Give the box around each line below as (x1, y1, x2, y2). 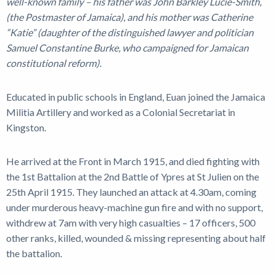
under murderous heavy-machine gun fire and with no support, (6, 201, 263, 213)
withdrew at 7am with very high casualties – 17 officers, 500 (6, 217, 255, 228)
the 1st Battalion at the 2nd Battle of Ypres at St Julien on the (6, 171, 259, 182)
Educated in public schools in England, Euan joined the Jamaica (6, 91, 265, 103)
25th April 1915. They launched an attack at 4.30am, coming (6, 186, 257, 198)
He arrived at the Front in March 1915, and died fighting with (6, 155, 260, 167)
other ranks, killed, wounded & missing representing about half (6, 232, 266, 244)
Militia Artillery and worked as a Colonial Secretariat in (6, 106, 235, 118)
